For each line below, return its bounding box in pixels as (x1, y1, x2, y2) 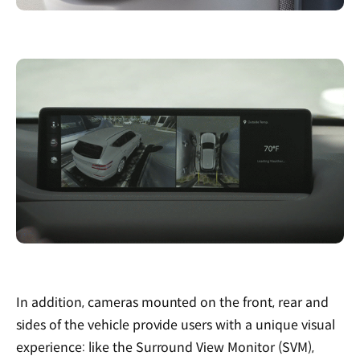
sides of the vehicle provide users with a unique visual (16, 316, 335, 333)
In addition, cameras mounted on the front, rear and (16, 293, 329, 311)
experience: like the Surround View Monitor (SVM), (16, 338, 315, 356)
